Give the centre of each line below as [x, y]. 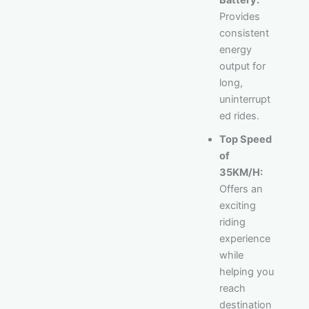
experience [245, 238]
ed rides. [239, 116]
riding [232, 222]
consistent [244, 33]
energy [235, 49]
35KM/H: [241, 172]
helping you [246, 271]
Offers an [241, 189]
